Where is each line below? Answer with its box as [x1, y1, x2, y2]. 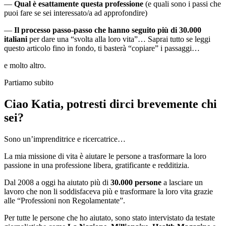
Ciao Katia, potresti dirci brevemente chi [4, 97, 217, 111]
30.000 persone [108, 178, 161, 187]
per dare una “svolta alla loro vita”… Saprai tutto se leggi [27, 35, 210, 44]
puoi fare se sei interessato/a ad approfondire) [4, 9, 147, 18]
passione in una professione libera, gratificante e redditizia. [4, 161, 189, 170]
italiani [4, 35, 27, 44]
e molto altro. [4, 61, 46, 70]
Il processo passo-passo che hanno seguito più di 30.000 [14, 26, 201, 35]
